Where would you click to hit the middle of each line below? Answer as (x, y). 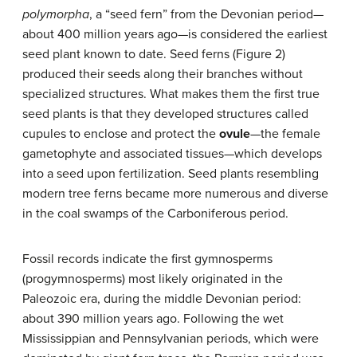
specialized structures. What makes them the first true (171, 94)
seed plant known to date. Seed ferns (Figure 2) (154, 54)
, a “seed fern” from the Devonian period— (206, 14)
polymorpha (56, 14)
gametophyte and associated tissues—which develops (172, 154)
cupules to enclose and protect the (121, 134)
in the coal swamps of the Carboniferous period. (155, 214)
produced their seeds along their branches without (163, 74)
